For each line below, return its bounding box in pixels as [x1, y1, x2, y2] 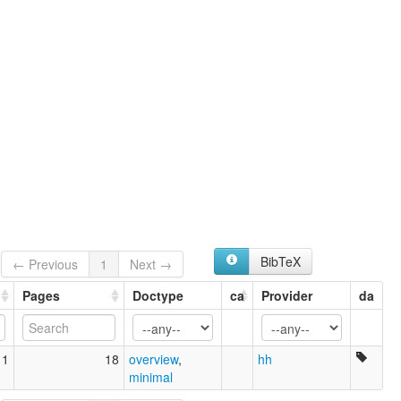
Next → [130, 255, 173, 274]
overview [129, 350, 178, 369]
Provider [261, 286, 312, 305]
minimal [129, 368, 173, 387]
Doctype [132, 286, 183, 305]
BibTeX [260, 252, 301, 270]
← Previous [13, 255, 79, 274]
